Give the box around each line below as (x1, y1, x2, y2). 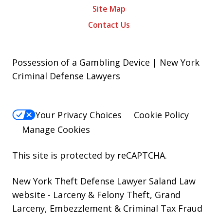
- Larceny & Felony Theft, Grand (45, 189, 181, 201)
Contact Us (88, 19, 130, 31)
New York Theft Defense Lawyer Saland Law (12, 175, 196, 187)
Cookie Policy (134, 109, 189, 121)
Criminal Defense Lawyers (12, 70, 120, 82)
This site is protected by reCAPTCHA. (12, 149, 167, 162)
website (12, 189, 45, 201)
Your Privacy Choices (36, 109, 122, 121)
